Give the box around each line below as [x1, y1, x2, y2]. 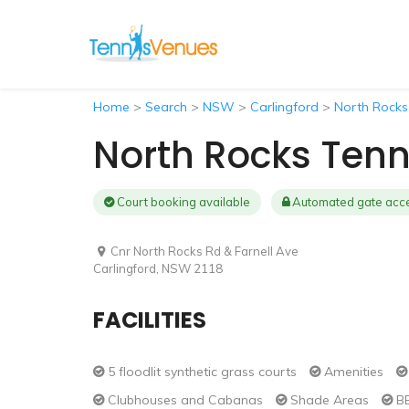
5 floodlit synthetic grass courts [104, 363, 297, 380]
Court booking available [114, 194, 250, 209]
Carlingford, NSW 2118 [93, 261, 223, 276]
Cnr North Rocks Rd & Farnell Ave [108, 244, 299, 258]
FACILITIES [93, 305, 206, 335]
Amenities [320, 363, 383, 380]
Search [145, 99, 187, 115]
